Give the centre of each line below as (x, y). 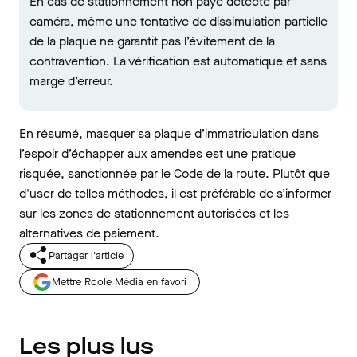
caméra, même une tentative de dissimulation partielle (178, 21)
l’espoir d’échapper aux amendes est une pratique (157, 153)
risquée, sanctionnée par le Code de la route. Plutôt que (175, 173)
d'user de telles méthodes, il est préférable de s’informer (175, 193)
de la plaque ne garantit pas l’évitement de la (152, 41)
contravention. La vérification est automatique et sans (178, 61)
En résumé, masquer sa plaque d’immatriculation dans (169, 133)
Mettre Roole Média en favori (119, 282)
